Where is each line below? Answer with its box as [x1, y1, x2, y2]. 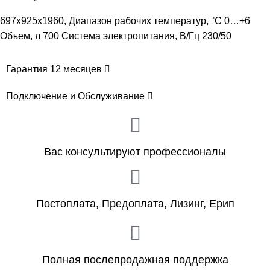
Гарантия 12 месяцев [6, 63, 104, 74]
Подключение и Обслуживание [6, 90, 147, 101]
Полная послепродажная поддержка [42, 253, 228, 266]
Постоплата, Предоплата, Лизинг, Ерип [36, 197, 234, 210]
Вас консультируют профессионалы [44, 145, 226, 158]
